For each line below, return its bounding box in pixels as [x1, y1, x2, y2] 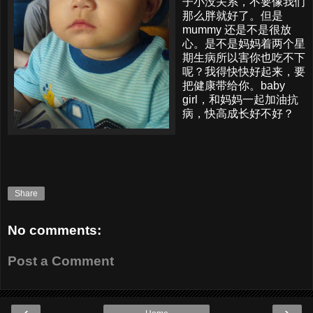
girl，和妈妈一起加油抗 [182, 93, 298, 105]
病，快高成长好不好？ [182, 107, 294, 119]
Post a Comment [8, 253, 114, 268]
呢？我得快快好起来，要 [182, 65, 305, 78]
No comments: [8, 223, 101, 238]
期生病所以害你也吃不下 [182, 51, 305, 64]
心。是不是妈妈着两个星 [182, 37, 305, 50]
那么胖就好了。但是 [182, 9, 283, 22]
